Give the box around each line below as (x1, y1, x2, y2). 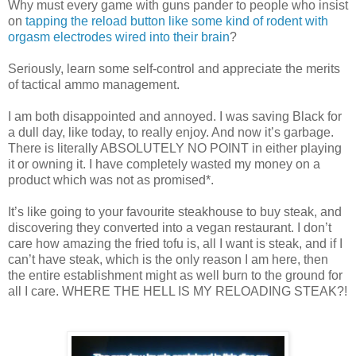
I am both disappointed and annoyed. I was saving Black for (8, 109, 342, 123)
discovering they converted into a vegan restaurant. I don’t (8, 220, 331, 234)
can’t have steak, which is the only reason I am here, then (8, 252, 328, 266)
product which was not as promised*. (8, 172, 214, 187)
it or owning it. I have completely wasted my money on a (8, 157, 320, 171)
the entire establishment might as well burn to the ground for (8, 268, 342, 282)
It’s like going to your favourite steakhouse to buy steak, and (8, 204, 342, 219)
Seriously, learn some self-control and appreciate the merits (8, 61, 340, 75)
